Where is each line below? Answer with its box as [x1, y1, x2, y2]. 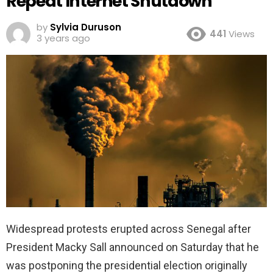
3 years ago [37, 31, 90, 44]
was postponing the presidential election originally [6, 258, 247, 272]
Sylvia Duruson [50, 20, 121, 34]
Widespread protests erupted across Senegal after [6, 222, 251, 235]
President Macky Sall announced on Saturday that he [6, 240, 259, 253]
